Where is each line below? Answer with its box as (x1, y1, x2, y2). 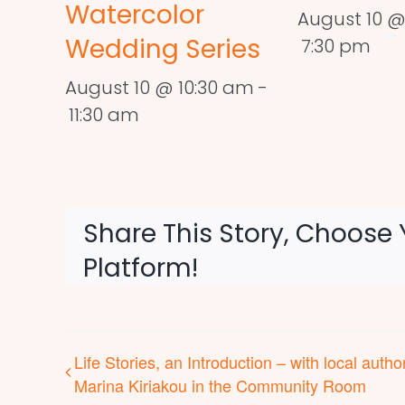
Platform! (83, 250, 198, 287)
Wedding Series (65, 32, 260, 68)
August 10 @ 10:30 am (65, 75, 254, 101)
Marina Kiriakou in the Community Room (74, 373, 366, 398)
